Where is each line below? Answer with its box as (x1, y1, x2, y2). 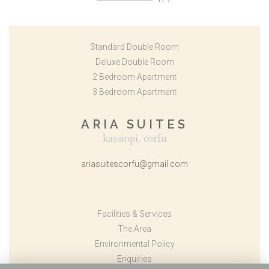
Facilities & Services (97, 209, 172, 219)
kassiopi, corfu (102, 133, 167, 144)
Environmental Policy (94, 239, 175, 249)
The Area (118, 224, 151, 234)
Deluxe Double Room (95, 57, 174, 67)
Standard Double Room (90, 42, 179, 52)
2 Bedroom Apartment (92, 72, 177, 82)
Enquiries (117, 254, 152, 264)
